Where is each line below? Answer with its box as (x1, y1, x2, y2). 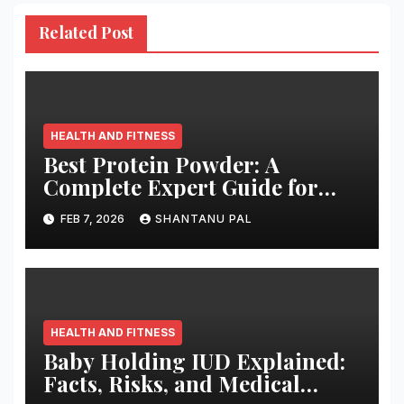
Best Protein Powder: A (42, 149, 280, 179)
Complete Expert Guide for (42, 171, 318, 201)
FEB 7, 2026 (57, 211, 127, 225)
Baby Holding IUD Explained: (42, 345, 345, 375)
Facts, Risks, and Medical (42, 368, 300, 398)
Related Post (38, 21, 133, 43)
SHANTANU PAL (154, 211, 252, 225)
